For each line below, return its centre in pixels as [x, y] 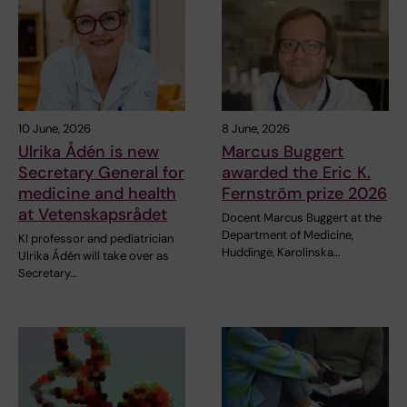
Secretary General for [101, 172]
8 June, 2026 [256, 128]
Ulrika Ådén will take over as [94, 255]
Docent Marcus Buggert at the [302, 217]
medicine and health [97, 193]
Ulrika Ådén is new [89, 151]
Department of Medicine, [288, 234]
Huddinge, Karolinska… [281, 252]
